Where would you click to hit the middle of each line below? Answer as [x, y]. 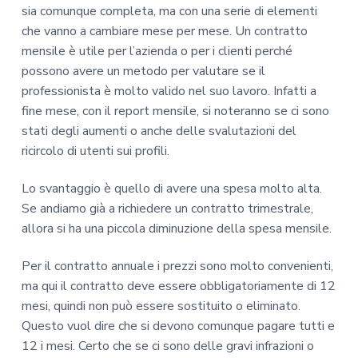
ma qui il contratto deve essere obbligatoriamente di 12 [178, 286]
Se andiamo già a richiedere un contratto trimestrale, [167, 208]
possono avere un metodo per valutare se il [143, 71]
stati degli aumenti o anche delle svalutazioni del [159, 131]
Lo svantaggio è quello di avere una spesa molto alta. [171, 188]
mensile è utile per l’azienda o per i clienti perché [157, 51]
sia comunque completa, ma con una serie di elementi [169, 11]
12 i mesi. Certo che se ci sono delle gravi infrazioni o [167, 346]
